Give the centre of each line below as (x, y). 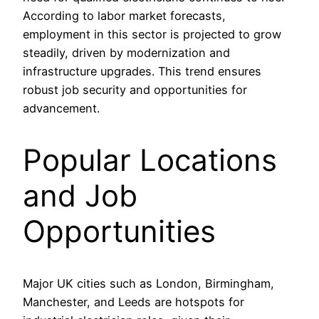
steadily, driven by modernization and (126, 53)
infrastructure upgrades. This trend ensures (142, 72)
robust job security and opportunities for (135, 90)
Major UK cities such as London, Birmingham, (148, 284)
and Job (80, 196)
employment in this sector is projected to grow (152, 35)
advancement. (61, 109)
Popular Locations (150, 160)
